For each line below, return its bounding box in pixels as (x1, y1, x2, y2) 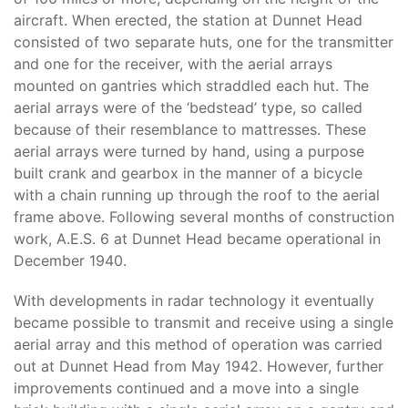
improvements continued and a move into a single (14, 379, 359, 397)
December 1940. (14, 251, 127, 270)
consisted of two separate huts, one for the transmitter (14, 33, 393, 51)
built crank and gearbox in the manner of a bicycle (14, 164, 362, 182)
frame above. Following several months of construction (14, 208, 394, 226)
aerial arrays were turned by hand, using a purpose (14, 142, 364, 160)
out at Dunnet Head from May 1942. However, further (14, 357, 383, 375)
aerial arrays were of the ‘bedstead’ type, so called (14, 98, 362, 117)
